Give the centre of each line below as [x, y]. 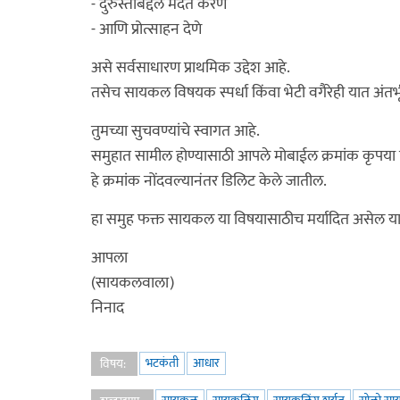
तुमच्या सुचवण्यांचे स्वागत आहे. [175, 131]
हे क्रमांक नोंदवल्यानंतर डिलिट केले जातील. [209, 181]
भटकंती [162, 363]
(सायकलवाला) [133, 283]
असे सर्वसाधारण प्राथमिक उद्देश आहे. [191, 68]
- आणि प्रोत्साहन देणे [146, 29]
